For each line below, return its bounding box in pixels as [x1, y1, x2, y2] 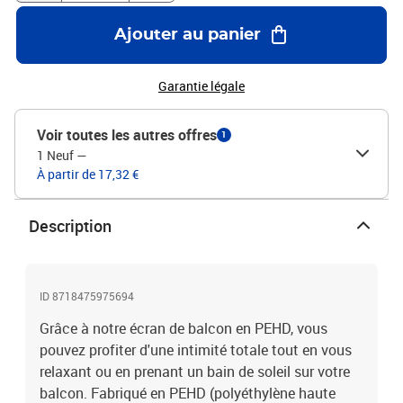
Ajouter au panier [113, 27, 261, 43]
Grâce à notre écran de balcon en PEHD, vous [40, 318, 327, 338]
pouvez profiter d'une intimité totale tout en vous [40, 340, 352, 360]
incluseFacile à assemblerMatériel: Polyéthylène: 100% [14, 17, 323, 34]
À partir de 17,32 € [37, 166, 139, 183]
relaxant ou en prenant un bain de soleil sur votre [40, 362, 350, 381]
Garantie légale [158, 77, 245, 94]
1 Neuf [37, 147, 74, 164]
